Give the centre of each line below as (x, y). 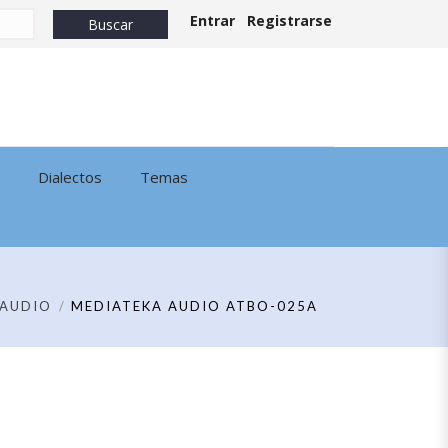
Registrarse (289, 20)
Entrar (212, 20)
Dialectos (69, 177)
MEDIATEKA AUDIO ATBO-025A (194, 306)
